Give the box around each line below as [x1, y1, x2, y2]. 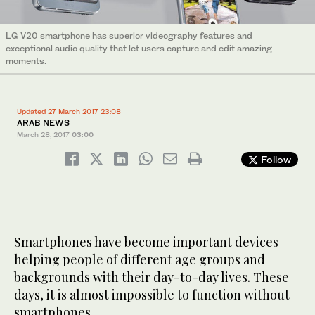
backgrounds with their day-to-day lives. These [14, 269, 289, 286]
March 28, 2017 [17, 130, 70, 139]
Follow [258, 153, 291, 166]
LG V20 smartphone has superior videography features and [6, 30, 252, 41]
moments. [6, 56, 46, 67]
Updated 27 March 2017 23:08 [17, 107, 121, 116]
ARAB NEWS [17, 117, 70, 129]
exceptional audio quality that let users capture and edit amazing [6, 43, 272, 54]
